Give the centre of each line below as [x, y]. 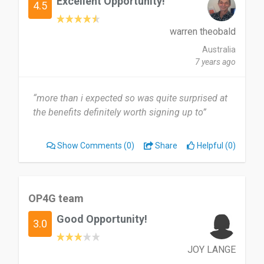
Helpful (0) [215, 146]
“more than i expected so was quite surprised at [130, 98]
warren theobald [203, 32]
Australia [219, 49]
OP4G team [56, 198]
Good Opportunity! [102, 219]
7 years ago [215, 62]
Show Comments [90, 146]
